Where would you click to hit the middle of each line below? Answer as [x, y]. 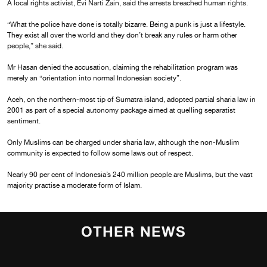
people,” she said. [35, 46]
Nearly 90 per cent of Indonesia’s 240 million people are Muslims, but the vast [130, 174]
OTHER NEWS [133, 231]
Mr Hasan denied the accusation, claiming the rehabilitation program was [122, 67]
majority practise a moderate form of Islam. [74, 185]
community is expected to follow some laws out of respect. [100, 153]
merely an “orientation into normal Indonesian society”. [94, 78]
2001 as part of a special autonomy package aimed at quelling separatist [121, 110]
